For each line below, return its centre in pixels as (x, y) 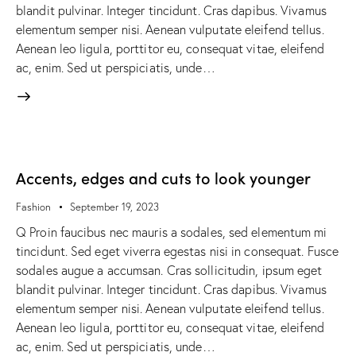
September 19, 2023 (114, 207)
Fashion (33, 207)
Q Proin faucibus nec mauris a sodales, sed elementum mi (172, 232)
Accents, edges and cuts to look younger (163, 178)
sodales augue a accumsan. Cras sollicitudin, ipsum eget (169, 270)
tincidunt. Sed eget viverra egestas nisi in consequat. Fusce (178, 251)
